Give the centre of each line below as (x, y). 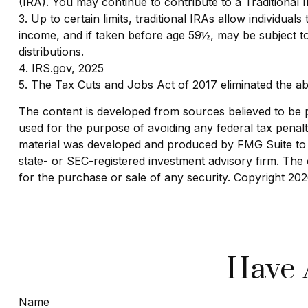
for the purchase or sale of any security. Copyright (153, 177)
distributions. (51, 51)
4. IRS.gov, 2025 (61, 68)
